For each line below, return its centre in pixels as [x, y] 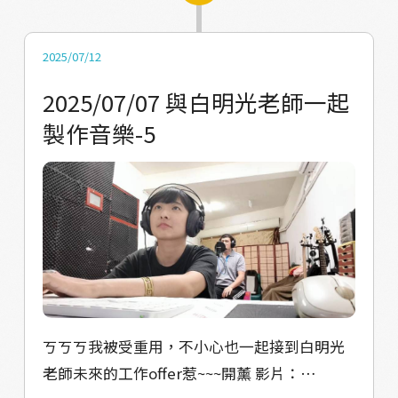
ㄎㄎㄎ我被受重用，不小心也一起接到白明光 [193, 346]
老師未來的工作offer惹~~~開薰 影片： [148, 373]
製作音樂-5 [99, 132]
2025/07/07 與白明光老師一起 [196, 101]
